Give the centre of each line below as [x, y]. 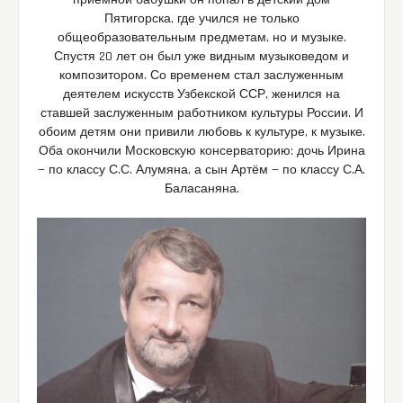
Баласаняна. [201, 188]
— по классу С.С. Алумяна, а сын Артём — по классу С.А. [201, 170]
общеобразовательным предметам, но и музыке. [201, 37]
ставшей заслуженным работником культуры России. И [201, 113]
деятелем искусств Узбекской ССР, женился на [201, 94]
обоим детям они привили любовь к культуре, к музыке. [201, 132]
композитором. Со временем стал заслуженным [201, 75]
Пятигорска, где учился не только [201, 18]
